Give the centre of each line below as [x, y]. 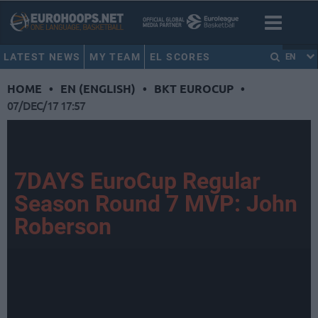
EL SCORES [180, 57]
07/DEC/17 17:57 [46, 105]
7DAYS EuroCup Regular [137, 181]
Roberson [63, 227]
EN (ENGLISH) [98, 89]
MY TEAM [115, 57]
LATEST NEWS [42, 57]
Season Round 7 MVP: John [156, 204]
